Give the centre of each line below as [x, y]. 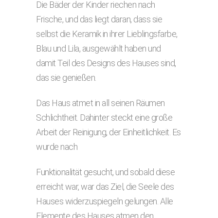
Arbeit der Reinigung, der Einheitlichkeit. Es [109, 132]
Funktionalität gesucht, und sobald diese [105, 172]
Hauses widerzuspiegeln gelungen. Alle [105, 201]
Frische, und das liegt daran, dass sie [99, 19]
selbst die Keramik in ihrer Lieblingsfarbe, [107, 34]
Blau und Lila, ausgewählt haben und [99, 48]
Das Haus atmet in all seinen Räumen [100, 103]
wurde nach [57, 147]
